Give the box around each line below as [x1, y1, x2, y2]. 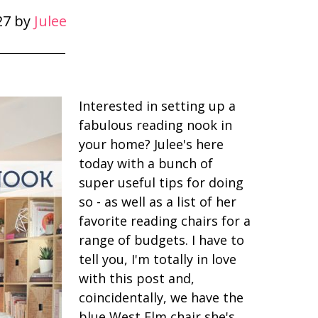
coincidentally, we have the [79, 289, 243, 306]
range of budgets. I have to [79, 231, 244, 248]
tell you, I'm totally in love [79, 251, 236, 268]
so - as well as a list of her [79, 193, 236, 210]
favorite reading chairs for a [79, 212, 251, 229]
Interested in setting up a [79, 97, 236, 114]
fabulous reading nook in [79, 116, 232, 133]
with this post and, [79, 270, 194, 287]
